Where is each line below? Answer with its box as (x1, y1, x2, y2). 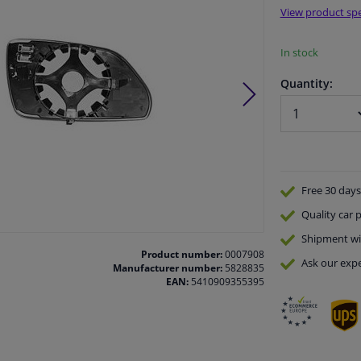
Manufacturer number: (112, 261, 222, 276)
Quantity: (280, 76, 333, 92)
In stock (280, 45, 318, 60)
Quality (301, 207, 336, 222)
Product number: (140, 247, 222, 262)
